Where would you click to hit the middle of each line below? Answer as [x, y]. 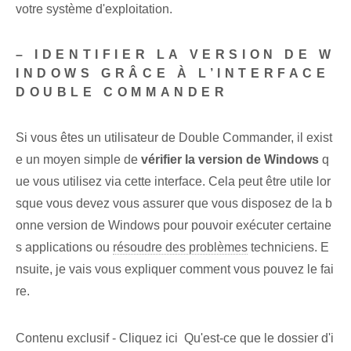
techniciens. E [288, 248]
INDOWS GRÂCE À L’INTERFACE [173, 74]
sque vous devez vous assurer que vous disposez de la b [174, 204]
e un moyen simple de [78, 160]
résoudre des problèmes [180, 248]
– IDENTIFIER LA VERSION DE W [175, 55]
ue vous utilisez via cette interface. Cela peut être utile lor [173, 182]
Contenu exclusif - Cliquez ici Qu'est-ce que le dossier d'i [175, 338]
